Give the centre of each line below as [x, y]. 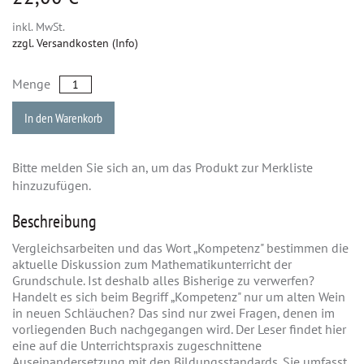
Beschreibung [54, 221]
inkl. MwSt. [39, 26]
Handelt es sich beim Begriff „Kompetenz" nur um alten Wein [179, 296]
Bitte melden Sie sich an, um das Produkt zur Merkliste [162, 167]
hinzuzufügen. [52, 185]
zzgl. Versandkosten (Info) [75, 43]
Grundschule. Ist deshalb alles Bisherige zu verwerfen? [163, 280]
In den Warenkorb [63, 117]
